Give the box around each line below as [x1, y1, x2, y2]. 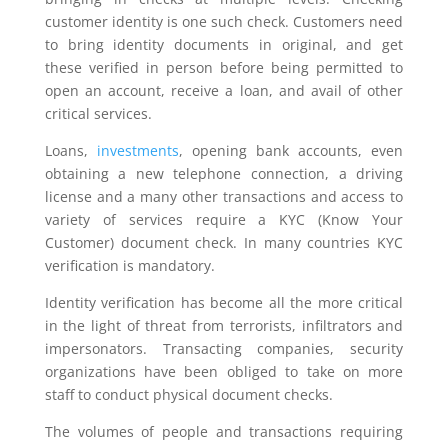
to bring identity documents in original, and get [44, 35, 404, 54]
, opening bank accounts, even [178, 141, 404, 160]
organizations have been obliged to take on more [44, 362, 404, 381]
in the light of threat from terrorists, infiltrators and [44, 316, 404, 335]
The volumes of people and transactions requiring [44, 422, 404, 441]
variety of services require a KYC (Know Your [44, 210, 404, 229]
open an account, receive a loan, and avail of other [44, 81, 404, 100]
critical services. [44, 104, 152, 123]
